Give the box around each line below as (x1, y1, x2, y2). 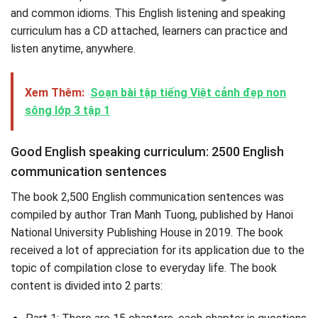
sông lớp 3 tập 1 (25, 104, 110, 118)
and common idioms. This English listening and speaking (11, 6, 285, 21)
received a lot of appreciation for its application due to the (11, 243, 305, 258)
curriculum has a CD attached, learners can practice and (11, 24, 287, 38)
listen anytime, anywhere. (11, 42, 136, 56)
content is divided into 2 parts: (11, 279, 163, 293)
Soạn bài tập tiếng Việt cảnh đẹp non (90, 86, 286, 100)
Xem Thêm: (25, 86, 84, 100)
